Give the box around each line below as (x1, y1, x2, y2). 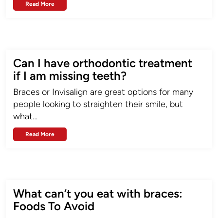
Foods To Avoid (13, 199, 94, 213)
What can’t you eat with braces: (13, 186, 182, 200)
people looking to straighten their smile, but (13, 99, 183, 109)
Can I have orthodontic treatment (13, 56, 192, 70)
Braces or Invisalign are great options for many (13, 87, 193, 97)
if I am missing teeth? (13, 69, 127, 83)
